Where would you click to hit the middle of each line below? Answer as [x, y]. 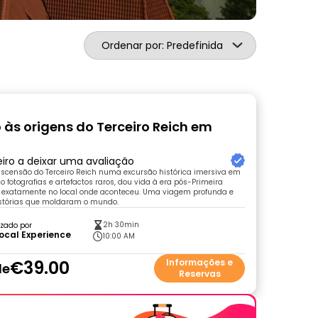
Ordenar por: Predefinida [162, 45]
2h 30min [121, 225]
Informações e [199, 262]
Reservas [199, 274]
